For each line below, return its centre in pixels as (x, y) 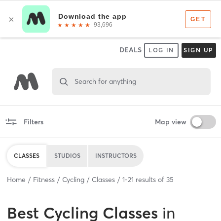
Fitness (44, 179)
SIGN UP (199, 50)
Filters (33, 122)
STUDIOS (67, 155)
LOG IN (161, 50)
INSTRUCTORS (116, 155)
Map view (170, 122)
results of (150, 179)
